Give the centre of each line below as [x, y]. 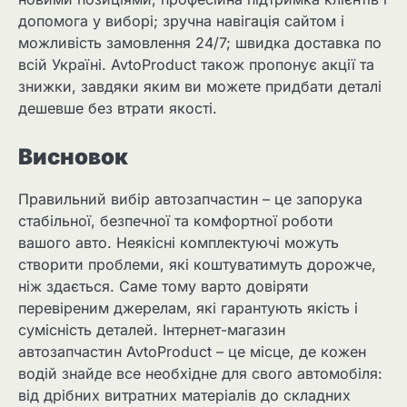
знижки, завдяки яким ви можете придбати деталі [200, 87]
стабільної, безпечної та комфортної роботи [176, 221]
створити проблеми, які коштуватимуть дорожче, [197, 265]
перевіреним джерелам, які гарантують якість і [188, 308]
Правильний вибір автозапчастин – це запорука [190, 199]
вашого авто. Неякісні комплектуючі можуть [179, 243]
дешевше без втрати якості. [118, 109]
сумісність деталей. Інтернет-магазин [152, 330]
